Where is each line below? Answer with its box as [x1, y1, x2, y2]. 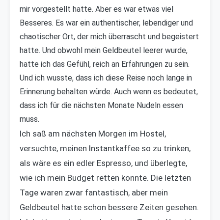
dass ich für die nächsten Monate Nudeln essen [20, 101, 183, 110]
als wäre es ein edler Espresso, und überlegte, [20, 158, 187, 168]
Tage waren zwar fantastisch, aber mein [20, 188, 168, 198]
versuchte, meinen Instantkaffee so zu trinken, [20, 143, 191, 154]
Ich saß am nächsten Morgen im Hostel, [20, 129, 166, 139]
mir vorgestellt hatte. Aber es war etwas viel [20, 4, 173, 14]
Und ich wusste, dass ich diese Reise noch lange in [20, 73, 192, 83]
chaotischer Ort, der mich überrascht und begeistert [20, 32, 199, 42]
